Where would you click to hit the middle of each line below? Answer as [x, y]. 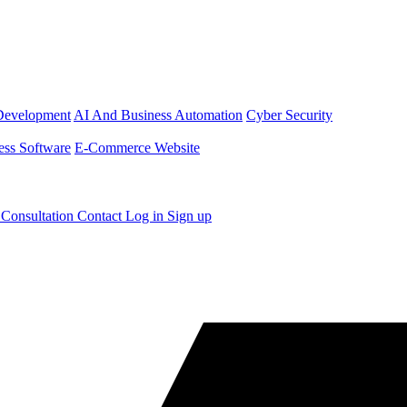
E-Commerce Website [137, 148]
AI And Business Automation [158, 115]
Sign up [189, 216]
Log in [146, 216]
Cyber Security [289, 115]
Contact [101, 216]
